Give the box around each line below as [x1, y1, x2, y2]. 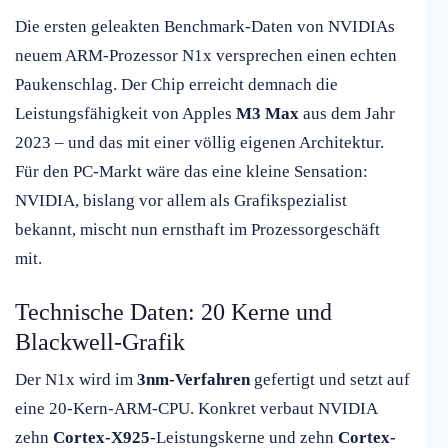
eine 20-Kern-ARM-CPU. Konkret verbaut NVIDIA [15, 399, 377, 419]
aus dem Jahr [299, 104, 395, 124]
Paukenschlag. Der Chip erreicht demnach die [15, 75, 338, 95]
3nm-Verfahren [137, 370, 250, 390]
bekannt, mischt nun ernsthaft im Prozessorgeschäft [15, 220, 380, 240]
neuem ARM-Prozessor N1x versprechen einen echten [15, 46, 397, 66]
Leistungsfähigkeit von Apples [15, 104, 236, 124]
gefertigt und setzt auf [250, 370, 410, 390]
